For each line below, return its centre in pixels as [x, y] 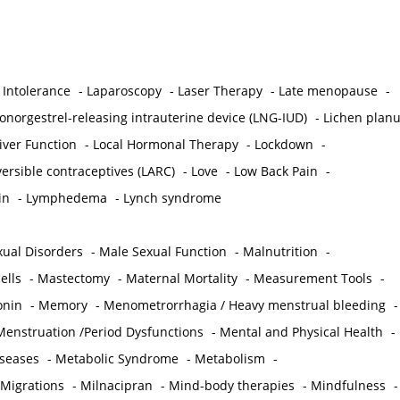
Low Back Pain [275, 171]
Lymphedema [66, 198]
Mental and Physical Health [301, 332]
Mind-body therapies [231, 386]
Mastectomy [73, 279]
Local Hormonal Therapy [165, 145]
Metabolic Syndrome [117, 359]
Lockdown [283, 145]
